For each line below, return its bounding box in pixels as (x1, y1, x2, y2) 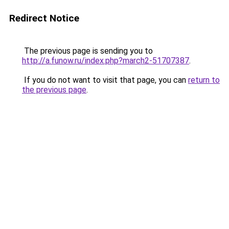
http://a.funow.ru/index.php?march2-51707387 (22, 56, 189, 65)
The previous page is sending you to (22, 46, 153, 56)
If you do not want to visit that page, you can (22, 75, 188, 85)
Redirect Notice (9, 12, 79, 24)
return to (188, 75, 220, 85)
